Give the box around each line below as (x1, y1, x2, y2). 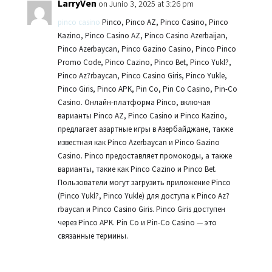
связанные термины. (57, 231, 128, 241)
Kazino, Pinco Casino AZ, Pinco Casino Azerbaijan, (57, 30, 228, 41)
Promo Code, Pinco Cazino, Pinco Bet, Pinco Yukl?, (57, 57, 231, 67)
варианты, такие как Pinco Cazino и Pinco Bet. (57, 164, 217, 174)
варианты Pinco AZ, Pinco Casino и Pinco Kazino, (57, 110, 227, 121)
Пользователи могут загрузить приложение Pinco (57, 177, 231, 188)
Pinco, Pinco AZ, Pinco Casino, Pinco (100, 17, 228, 27)
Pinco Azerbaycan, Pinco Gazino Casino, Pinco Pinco (57, 44, 236, 54)
